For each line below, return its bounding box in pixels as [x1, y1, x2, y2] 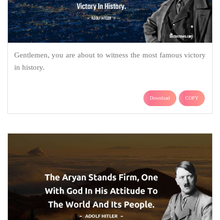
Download [150, 95, 170, 101]
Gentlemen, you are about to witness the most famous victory [14, 51, 206, 59]
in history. [14, 63, 45, 72]
